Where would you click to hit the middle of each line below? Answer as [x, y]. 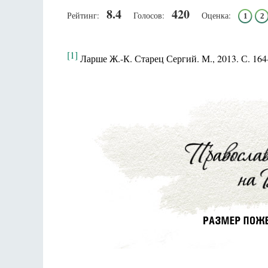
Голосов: [149, 15]
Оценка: [216, 15]
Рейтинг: [83, 15]
